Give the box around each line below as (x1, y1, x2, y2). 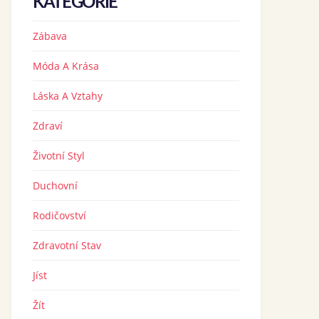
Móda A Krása (33, 59, 99, 73)
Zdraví (33, 119, 63, 132)
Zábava (33, 29, 67, 43)
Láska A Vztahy (33, 89, 103, 103)
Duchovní (33, 179, 78, 192)
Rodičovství (33, 209, 86, 222)
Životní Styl (33, 149, 85, 162)
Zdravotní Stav (33, 239, 101, 252)
